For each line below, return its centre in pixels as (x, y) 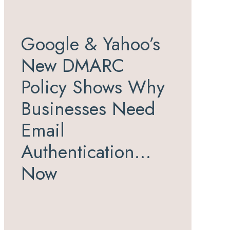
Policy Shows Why (93, 87)
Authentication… (86, 152)
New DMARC (73, 66)
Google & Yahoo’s (91, 44)
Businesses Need (88, 109)
